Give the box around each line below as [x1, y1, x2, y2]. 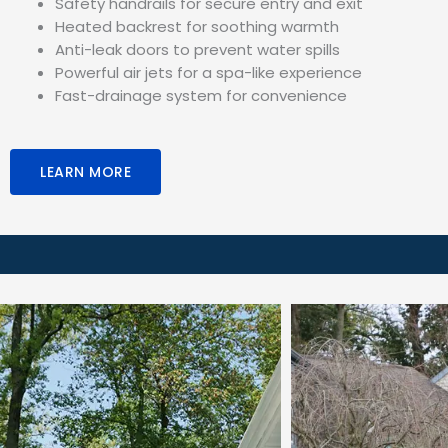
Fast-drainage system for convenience [55, 84, 347, 106]
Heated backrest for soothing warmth [55, 15, 339, 37]
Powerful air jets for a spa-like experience [55, 61, 362, 83]
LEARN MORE [40, 162, 131, 183]
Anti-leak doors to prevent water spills [55, 38, 340, 60]
